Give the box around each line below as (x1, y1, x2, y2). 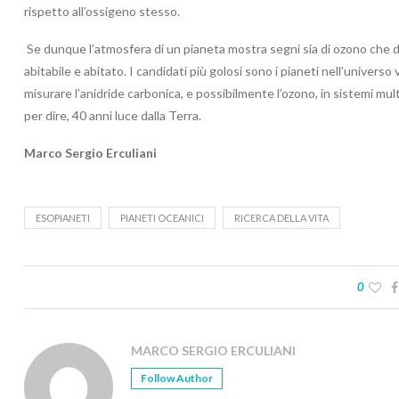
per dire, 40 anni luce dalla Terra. (24, 107, 201, 123)
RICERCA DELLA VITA (234, 211, 329, 224)
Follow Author (141, 370, 213, 385)
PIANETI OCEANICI (120, 211, 204, 224)
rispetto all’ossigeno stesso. (24, 3, 180, 19)
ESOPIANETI (36, 211, 90, 224)
